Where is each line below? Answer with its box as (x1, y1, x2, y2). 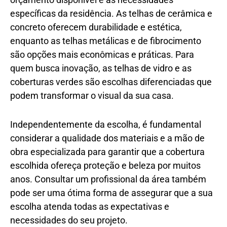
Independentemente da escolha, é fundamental (10, 119, 201, 130)
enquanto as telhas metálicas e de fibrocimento (10, 35, 201, 46)
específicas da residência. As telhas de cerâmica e (10, 8, 212, 19)
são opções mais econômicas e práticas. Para (10, 49, 194, 60)
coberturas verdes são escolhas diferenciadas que (10, 76, 212, 87)
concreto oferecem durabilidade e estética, (10, 21, 182, 32)
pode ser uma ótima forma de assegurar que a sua (10, 187, 213, 198)
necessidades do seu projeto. (10, 214, 128, 225)
